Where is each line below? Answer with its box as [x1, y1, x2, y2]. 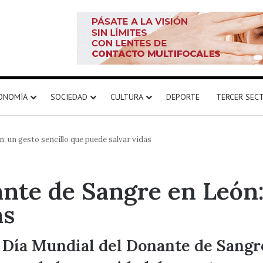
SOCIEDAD [50, 92, 87, 102]
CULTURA [110, 92, 143, 102]
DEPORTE [166, 92, 200, 102]
